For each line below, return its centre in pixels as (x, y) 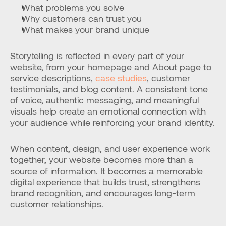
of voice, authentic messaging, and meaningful (104, 100)
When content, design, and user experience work (110, 148)
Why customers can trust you (81, 18)
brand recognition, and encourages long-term (103, 193)
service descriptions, (53, 78)
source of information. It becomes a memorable (106, 171)
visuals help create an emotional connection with (108, 111)
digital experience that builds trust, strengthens (105, 182)
